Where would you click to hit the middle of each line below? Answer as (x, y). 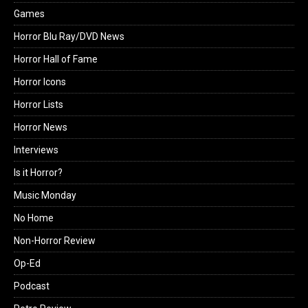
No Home (34, 218)
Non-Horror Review (55, 241)
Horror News (41, 128)
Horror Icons (40, 82)
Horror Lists (38, 105)
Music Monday (45, 196)
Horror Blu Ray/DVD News (69, 37)
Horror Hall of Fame (56, 59)
